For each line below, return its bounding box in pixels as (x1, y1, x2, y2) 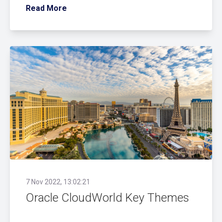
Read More (26, 3, 67, 13)
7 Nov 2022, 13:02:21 (26, 178, 90, 186)
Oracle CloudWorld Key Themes (26, 191, 189, 205)
